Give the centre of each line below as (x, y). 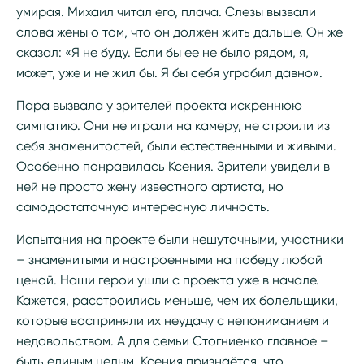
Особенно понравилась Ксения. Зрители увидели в (173, 166)
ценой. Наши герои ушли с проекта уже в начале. (168, 280)
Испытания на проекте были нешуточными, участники (180, 239)
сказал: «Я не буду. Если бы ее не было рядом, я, (162, 52)
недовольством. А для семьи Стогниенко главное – (173, 341)
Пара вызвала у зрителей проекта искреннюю (159, 105)
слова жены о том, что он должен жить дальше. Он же (180, 32)
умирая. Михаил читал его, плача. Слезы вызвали (166, 12)
